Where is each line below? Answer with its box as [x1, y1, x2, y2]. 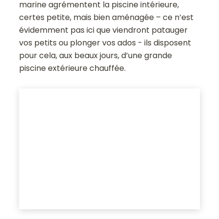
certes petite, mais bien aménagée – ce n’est [19, 12, 194, 23]
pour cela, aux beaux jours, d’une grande [19, 50, 173, 62]
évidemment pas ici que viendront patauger [19, 24, 188, 36]
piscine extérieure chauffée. [19, 63, 126, 74]
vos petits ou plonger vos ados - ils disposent [19, 37, 192, 49]
